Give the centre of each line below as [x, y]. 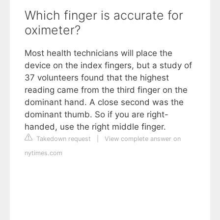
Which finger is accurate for [104, 15]
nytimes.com [43, 153]
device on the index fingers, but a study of [108, 65]
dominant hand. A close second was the [104, 102]
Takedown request [63, 139]
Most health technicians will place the [98, 53]
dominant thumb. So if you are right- [96, 114]
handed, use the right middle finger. [95, 127]
